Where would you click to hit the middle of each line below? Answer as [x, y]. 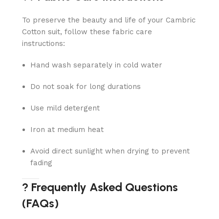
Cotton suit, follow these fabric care [87, 32]
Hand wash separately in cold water [96, 65]
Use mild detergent [65, 108]
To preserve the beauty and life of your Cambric [109, 20]
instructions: [44, 44]
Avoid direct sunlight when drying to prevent [110, 151]
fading [41, 163]
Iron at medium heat [67, 130]
